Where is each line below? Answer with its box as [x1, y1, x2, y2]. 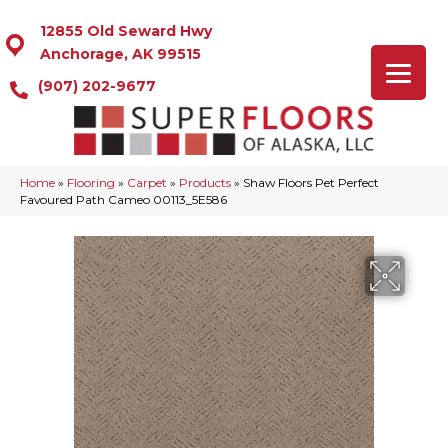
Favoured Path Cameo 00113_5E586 [20, 192, 227, 208]
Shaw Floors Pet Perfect [243, 175, 379, 191]
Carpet [127, 175, 167, 191]
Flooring [67, 175, 115, 191]
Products [179, 175, 231, 191]
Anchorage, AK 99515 [40, 45, 201, 63]
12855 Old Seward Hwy [40, 22, 212, 40]
